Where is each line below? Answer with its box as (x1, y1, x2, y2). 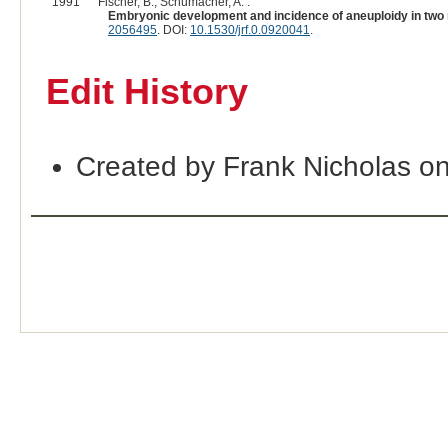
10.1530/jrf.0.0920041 (189, 23, 310, 38)
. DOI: (156, 23, 190, 38)
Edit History (45, 72, 248, 113)
